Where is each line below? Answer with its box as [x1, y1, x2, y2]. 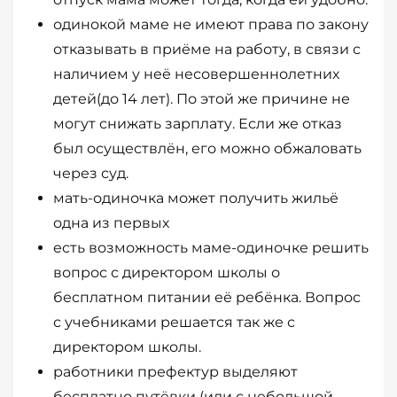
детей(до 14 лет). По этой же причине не [53, 90, 350, 108]
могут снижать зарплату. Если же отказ [53, 115, 342, 133]
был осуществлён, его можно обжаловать [53, 140, 362, 158]
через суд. [53, 165, 128, 183]
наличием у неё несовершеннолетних [53, 66, 339, 83]
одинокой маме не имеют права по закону [53, 16, 369, 34]
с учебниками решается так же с [53, 314, 295, 331]
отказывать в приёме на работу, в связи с [53, 41, 361, 58]
